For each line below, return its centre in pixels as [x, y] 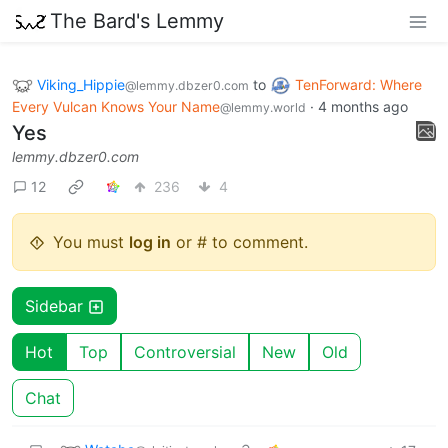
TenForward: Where [358, 84]
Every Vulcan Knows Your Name [116, 107]
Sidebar [56, 306]
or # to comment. [239, 242]
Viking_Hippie [81, 84]
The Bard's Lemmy [137, 20]
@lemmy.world [263, 108]
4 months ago [363, 107]
